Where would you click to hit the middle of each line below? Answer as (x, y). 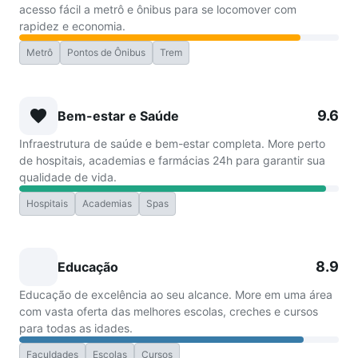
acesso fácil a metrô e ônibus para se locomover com (158, 9)
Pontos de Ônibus (106, 52)
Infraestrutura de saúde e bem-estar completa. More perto (172, 143)
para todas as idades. (76, 328)
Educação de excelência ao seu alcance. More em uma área (176, 294)
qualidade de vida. (68, 177)
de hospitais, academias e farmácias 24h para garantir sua (172, 160)
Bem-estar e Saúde (118, 116)
